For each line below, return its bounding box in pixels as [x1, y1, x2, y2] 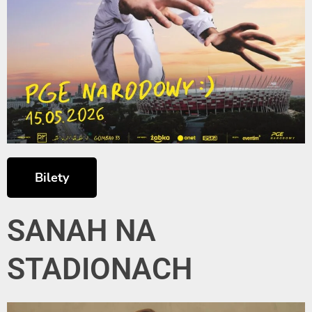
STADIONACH [7, 251, 192, 287]
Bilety [35, 169, 69, 187]
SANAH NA [7, 213, 156, 249]
